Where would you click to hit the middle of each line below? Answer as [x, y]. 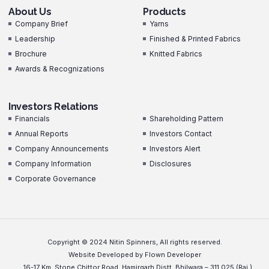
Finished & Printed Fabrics [195, 38]
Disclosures [171, 163]
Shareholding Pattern [187, 118]
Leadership [35, 38]
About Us [30, 11]
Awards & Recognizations [60, 68]
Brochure [31, 53]
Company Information [53, 163]
